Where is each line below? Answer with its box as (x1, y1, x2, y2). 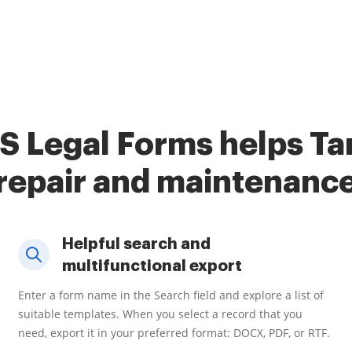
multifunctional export (62, 258, 242, 273)
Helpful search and (62, 236, 211, 251)
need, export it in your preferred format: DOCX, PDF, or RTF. (18, 325, 330, 340)
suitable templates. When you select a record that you (18, 306, 302, 321)
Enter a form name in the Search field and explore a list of (18, 288, 324, 302)
